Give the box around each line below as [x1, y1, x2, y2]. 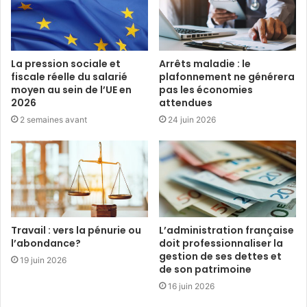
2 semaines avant [20, 114, 87, 125]
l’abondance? [11, 236, 81, 251]
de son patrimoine [159, 262, 251, 277]
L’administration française [159, 223, 294, 238]
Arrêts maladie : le [159, 56, 251, 71]
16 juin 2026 [168, 281, 214, 292]
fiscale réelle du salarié [11, 69, 127, 84]
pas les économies [159, 82, 253, 97]
